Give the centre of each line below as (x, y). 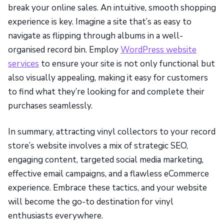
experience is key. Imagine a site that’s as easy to (100, 21)
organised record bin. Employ (64, 49)
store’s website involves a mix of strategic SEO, (98, 145)
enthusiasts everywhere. (55, 215)
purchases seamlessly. (50, 105)
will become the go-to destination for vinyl (91, 201)
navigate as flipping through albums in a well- (95, 35)
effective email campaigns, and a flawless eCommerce (108, 173)
